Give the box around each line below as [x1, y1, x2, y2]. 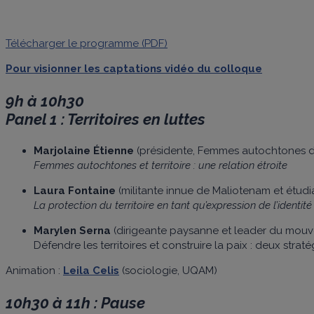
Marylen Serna [34, 224, 111, 237]
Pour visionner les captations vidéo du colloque [6, 62, 262, 75]
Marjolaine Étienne [34, 144, 134, 157]
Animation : [6, 264, 63, 277]
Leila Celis [63, 264, 119, 277]
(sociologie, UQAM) [119, 264, 217, 277]
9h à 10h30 [6, 91, 84, 110]
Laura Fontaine [34, 184, 116, 197]
